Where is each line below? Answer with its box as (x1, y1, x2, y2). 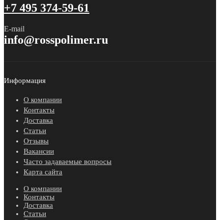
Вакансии (24, 147, 54, 155)
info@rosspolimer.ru (4, 33, 108, 46)
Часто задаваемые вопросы (24, 157, 111, 165)
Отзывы (24, 137, 49, 145)
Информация (4, 76, 46, 84)
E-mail (4, 24, 25, 33)
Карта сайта (24, 167, 62, 176)
